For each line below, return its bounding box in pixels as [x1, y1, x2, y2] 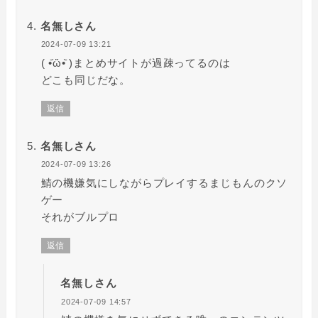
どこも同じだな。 [40, 73, 131, 86]
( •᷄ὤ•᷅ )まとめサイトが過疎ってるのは [40, 56, 231, 69]
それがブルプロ [40, 210, 120, 223]
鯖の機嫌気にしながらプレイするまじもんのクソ [40, 176, 288, 189]
